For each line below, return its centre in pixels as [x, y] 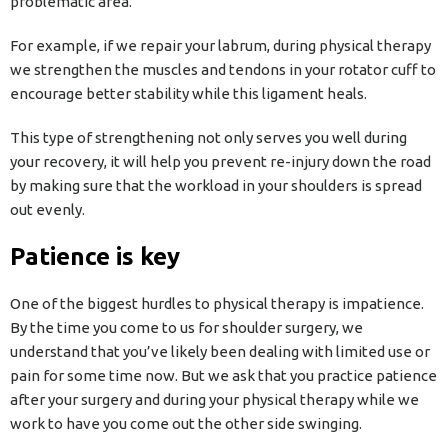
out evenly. [47, 210]
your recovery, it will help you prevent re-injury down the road [220, 162]
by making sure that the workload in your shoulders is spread [216, 186]
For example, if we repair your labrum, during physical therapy [220, 46]
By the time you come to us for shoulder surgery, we [186, 328]
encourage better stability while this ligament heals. [188, 94]
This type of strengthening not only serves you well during [208, 138]
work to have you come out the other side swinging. [186, 424]
